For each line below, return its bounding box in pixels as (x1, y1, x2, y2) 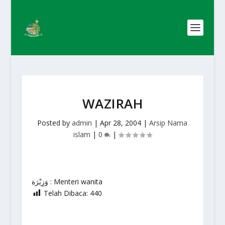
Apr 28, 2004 (100, 118, 142, 128)
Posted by (37, 118, 72, 128)
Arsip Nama (149, 118, 188, 128)
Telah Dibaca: (43, 188, 88, 198)
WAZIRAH (82, 94, 143, 113)
